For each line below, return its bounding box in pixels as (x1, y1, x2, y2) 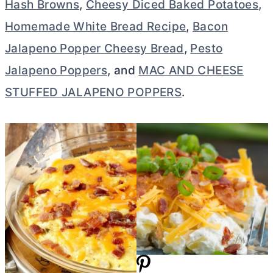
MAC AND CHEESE (138, 63, 244, 77)
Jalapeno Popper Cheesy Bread (5, 41, 184, 55)
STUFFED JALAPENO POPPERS (5, 85, 182, 99)
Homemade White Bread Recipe (5, 19, 186, 34)
